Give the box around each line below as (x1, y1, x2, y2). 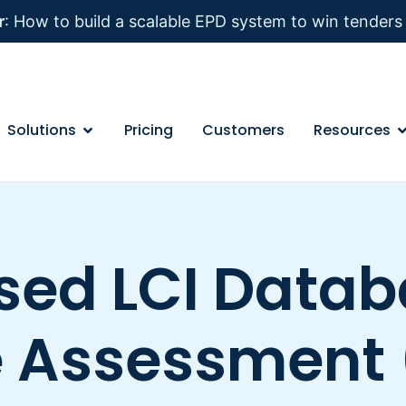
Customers (202, 119, 285, 140)
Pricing (124, 119, 174, 140)
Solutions (7, 119, 77, 140)
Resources (314, 119, 391, 140)
